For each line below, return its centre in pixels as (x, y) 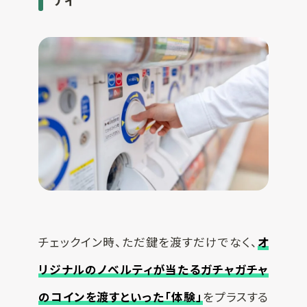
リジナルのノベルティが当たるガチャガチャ (153, 269)
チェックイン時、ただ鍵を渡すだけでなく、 (148, 242)
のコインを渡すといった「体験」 (120, 296)
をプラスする (236, 296)
